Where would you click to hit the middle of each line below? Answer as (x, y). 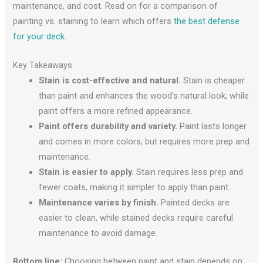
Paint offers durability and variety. (108, 127)
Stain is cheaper (213, 81)
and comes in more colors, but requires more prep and (144, 142)
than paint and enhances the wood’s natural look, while (144, 96)
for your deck (39, 37)
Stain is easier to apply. (87, 172)
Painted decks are (194, 203)
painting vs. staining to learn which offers (94, 21)
